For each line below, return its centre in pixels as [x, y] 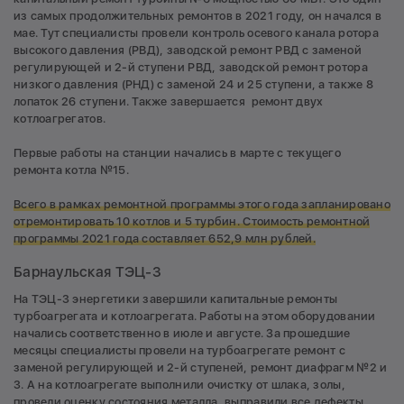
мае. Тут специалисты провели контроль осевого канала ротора [196, 32]
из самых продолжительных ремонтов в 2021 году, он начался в [197, 15]
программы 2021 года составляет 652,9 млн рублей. [165, 238]
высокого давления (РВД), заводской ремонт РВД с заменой [188, 50]
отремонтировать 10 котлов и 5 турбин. [129, 221]
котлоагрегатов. [60, 118]
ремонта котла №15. [71, 170]
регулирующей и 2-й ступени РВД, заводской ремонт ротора [191, 67]
